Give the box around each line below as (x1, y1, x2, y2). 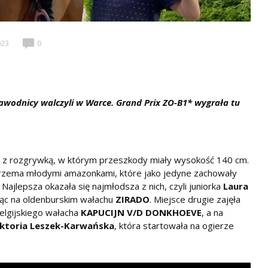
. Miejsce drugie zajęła (150, 193, 240, 205)
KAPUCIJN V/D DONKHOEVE (81, 206, 202, 218)
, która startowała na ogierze (114, 219, 234, 232)
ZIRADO (115, 193, 150, 205)
